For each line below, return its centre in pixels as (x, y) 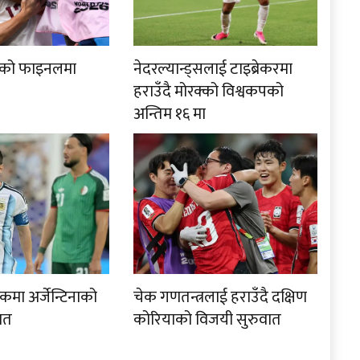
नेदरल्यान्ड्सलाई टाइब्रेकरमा (213, 69)
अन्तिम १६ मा (170, 114)
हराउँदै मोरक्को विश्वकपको (209, 91)
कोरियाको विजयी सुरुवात (208, 319)
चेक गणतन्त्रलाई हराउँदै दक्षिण (221, 297)
